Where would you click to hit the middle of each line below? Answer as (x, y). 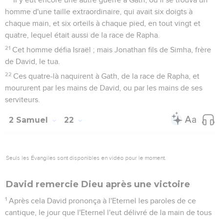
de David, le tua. (33, 61)
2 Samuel (30, 120)
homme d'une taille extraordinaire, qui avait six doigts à (99, 11)
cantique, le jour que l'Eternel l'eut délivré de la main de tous (108, 212)
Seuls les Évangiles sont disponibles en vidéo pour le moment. (86, 158)
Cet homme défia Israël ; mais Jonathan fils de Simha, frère (112, 50)
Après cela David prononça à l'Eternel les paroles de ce (103, 201)
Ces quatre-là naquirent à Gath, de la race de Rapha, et (107, 76)
